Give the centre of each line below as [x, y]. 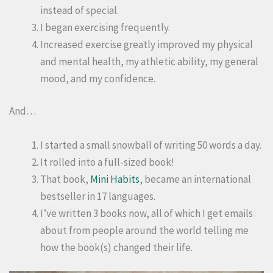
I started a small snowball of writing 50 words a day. [151, 145]
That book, [65, 179]
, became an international [195, 179]
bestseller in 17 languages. [98, 196]
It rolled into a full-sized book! [107, 162]
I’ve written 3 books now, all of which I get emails [147, 213]
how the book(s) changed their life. [116, 247]
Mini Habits [115, 179]
